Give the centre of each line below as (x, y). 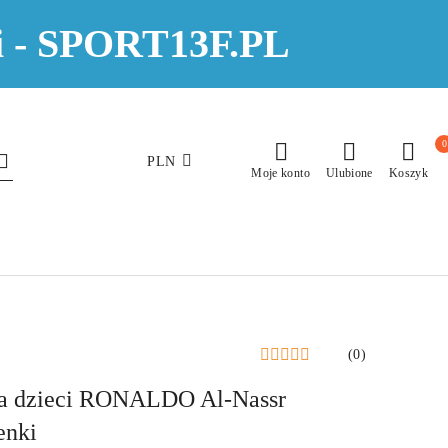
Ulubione (349, 173)
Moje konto (280, 173)
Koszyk (408, 173)
